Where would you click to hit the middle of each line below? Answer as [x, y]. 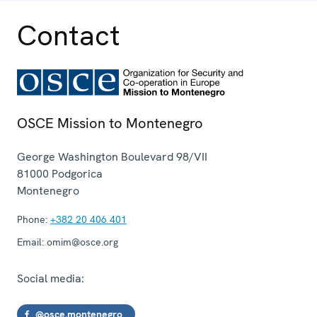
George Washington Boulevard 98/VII [112, 156]
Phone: [32, 219]
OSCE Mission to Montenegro [110, 123]
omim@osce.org [81, 242]
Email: [30, 242]
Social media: [51, 278]
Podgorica [77, 173]
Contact [69, 35]
